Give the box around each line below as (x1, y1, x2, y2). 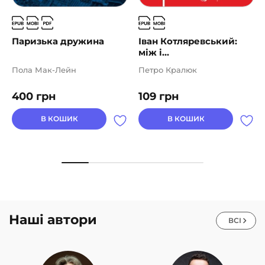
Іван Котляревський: (138, 35, 237, 47)
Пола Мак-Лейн (12, 65, 76, 75)
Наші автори (9, 211, 97, 228)
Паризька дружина (12, 35, 104, 47)
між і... (138, 47, 169, 59)
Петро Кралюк (138, 65, 197, 75)
